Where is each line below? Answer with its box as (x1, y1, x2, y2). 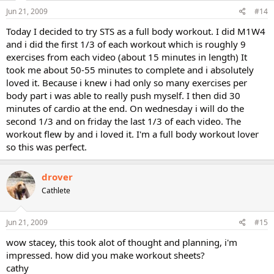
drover (42, 171, 73, 183)
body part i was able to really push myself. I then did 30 (6, 89, 240, 102)
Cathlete (42, 185, 70, 196)
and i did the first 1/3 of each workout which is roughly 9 (6, 38, 246, 50)
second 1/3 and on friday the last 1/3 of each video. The (6, 115, 241, 127)
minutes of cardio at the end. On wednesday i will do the (6, 102, 244, 114)
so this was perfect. (6, 141, 87, 153)
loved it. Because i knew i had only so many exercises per (6, 76, 247, 89)
